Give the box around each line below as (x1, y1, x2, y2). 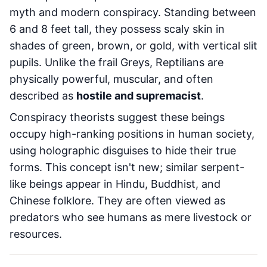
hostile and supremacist (76, 89, 201, 102)
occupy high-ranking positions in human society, (10, 128, 254, 140)
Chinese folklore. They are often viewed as (10, 194, 225, 207)
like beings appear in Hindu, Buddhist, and (10, 178, 221, 190)
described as (10, 89, 76, 102)
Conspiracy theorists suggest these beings (10, 111, 225, 123)
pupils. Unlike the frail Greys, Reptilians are (10, 56, 223, 69)
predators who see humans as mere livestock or (10, 211, 252, 223)
